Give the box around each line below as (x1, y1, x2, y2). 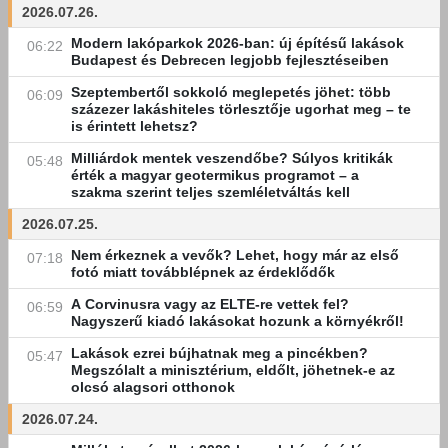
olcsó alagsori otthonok (71, 379, 235, 395)
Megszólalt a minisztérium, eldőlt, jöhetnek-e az (71, 362, 395, 378)
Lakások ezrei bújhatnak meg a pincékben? (71, 345, 368, 361)
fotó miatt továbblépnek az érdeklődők (71, 264, 335, 280)
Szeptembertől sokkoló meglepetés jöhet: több (71, 84, 391, 100)
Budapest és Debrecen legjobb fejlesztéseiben (71, 52, 389, 68)
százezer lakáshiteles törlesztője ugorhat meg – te (71, 101, 411, 117)
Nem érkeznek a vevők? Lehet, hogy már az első (71, 247, 399, 263)
